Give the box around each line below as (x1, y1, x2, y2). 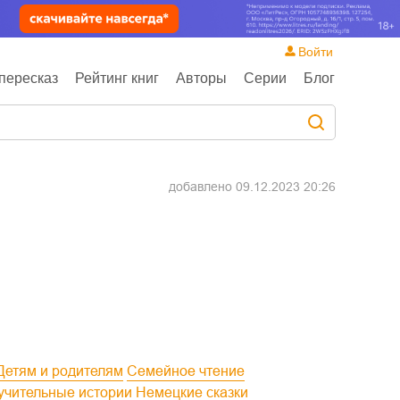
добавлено (169, 179, 236, 194)
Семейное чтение (137, 363, 245, 379)
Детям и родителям (5, 363, 123, 379)
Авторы (176, 71, 227, 86)
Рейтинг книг (75, 71, 159, 86)
